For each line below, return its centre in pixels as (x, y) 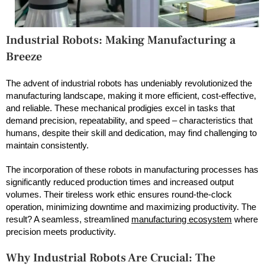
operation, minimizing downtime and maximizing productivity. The (131, 206)
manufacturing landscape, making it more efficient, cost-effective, (131, 95)
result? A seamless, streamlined (69, 219)
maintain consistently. (47, 145)
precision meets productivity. (61, 231)
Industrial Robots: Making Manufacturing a (121, 40)
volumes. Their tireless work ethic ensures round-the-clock (119, 194)
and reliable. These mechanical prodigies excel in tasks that (120, 108)
